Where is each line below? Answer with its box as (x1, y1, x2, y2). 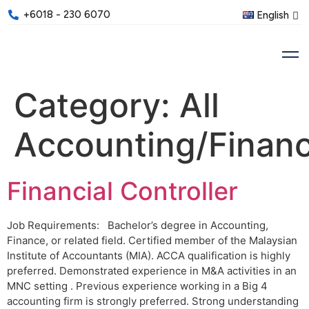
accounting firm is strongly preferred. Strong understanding (7, 294, 299, 308)
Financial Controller (7, 175, 238, 206)
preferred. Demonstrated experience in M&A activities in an (7, 263, 297, 277)
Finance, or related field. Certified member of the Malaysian (7, 233, 297, 247)
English (257, 8, 289, 21)
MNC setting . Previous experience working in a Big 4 (7, 279, 268, 292)
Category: (14, 84, 179, 126)
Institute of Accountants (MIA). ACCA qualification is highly (7, 248, 290, 262)
